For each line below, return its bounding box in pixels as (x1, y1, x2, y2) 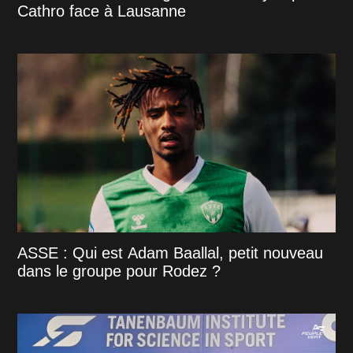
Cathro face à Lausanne (17, 2, 187, 20)
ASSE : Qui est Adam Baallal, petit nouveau (17, 243, 324, 262)
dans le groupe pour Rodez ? (17, 262, 221, 280)
